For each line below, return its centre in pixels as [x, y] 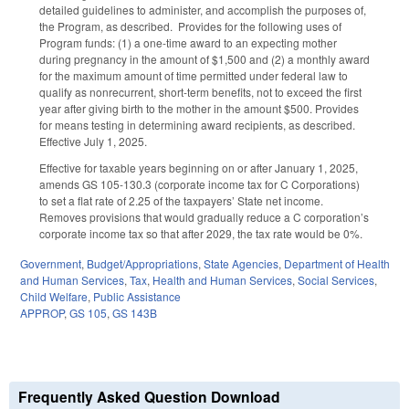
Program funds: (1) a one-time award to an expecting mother [188, 43]
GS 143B [135, 312]
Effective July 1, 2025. [93, 142]
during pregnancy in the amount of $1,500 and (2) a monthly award [204, 59]
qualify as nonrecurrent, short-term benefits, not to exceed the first [200, 92]
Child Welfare [54, 296]
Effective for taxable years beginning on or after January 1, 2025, [199, 168]
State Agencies [241, 263]
